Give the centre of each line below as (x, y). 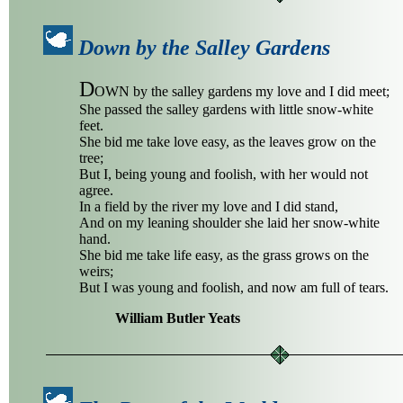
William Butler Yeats (178, 318)
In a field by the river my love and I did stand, (209, 207)
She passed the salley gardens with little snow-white (226, 110)
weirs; (96, 272)
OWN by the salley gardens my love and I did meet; (242, 92)
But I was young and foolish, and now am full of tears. (234, 288)
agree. (96, 191)
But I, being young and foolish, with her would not (224, 175)
